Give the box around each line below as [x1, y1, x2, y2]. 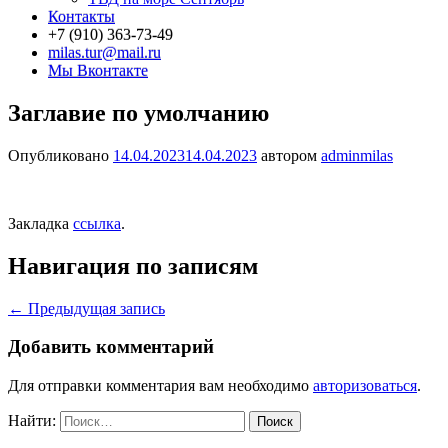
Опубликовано [8, 146, 113, 164]
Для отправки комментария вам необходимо [8, 377, 313, 395]
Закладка [8, 214, 73, 232]
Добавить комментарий [8, 336, 214, 358]
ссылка [73, 214, 121, 232]
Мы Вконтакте [48, 62, 148, 79]
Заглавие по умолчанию [8, 99, 269, 126]
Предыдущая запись [24, 299, 165, 317]
